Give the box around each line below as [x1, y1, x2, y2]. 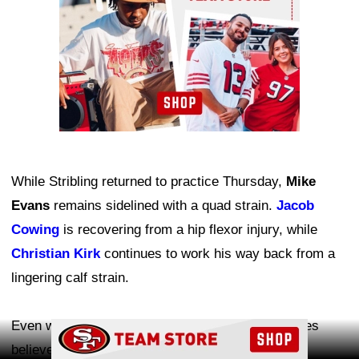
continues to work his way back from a [100, 246, 335, 262]
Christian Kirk [11, 246, 100, 262]
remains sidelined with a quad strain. [50, 198, 276, 214]
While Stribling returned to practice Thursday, [11, 174, 286, 190]
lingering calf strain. [11, 270, 129, 286]
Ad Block [157, 321, 202, 334]
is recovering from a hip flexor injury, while [59, 222, 317, 238]
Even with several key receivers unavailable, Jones [11, 318, 319, 334]
